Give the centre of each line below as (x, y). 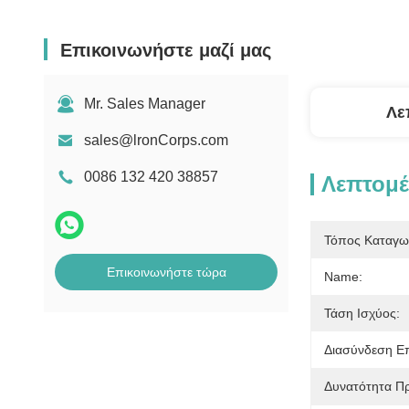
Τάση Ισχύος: (362, 313)
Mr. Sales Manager (145, 104)
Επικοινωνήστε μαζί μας (166, 50)
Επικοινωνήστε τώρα (166, 272)
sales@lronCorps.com (156, 140)
